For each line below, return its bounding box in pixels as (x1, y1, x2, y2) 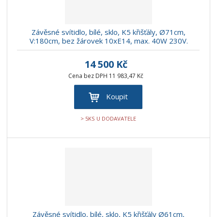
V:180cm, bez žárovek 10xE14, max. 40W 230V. (29, 36, 188, 46)
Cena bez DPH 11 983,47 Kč (68, 72, 144, 80)
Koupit (106, 92, 128, 102)
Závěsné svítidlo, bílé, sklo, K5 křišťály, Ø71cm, (31, 27, 186, 37)
